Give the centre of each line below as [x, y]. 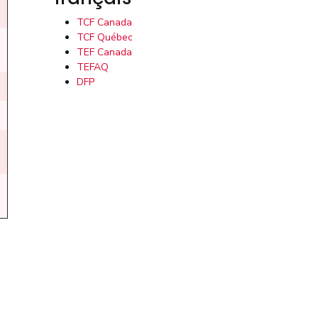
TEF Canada [104, 52]
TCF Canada [104, 22]
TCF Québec [105, 37]
